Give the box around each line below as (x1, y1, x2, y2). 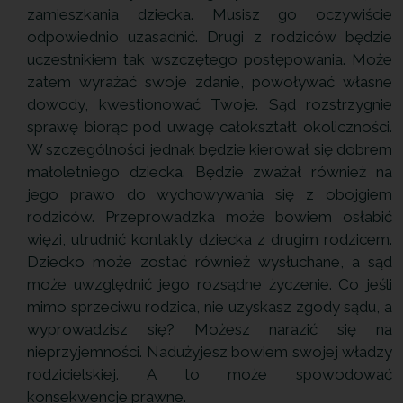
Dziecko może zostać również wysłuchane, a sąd (27, 252, 392, 271)
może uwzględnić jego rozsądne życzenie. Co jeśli (27, 274, 392, 293)
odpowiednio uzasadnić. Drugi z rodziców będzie (27, 27, 392, 46)
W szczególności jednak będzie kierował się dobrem (27, 139, 392, 158)
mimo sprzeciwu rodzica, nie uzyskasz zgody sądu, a (27, 297, 392, 316)
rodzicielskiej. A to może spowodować (27, 364, 392, 383)
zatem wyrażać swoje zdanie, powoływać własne (27, 72, 392, 91)
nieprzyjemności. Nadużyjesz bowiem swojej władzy (27, 342, 392, 361)
